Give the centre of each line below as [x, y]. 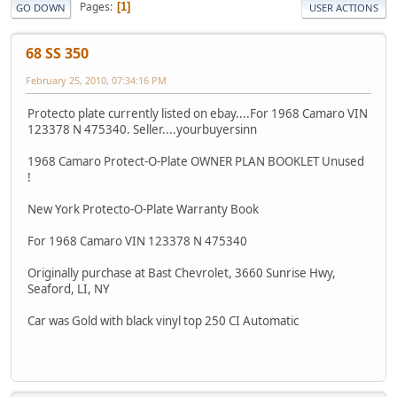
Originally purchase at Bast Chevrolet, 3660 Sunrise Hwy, [182, 272]
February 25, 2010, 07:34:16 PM [96, 80]
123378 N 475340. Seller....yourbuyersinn [142, 129]
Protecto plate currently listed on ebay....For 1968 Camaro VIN [198, 113]
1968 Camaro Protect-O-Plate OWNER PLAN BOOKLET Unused [196, 161]
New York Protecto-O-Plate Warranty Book [143, 209]
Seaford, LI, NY [69, 288]
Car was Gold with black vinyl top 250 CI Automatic [163, 320]
